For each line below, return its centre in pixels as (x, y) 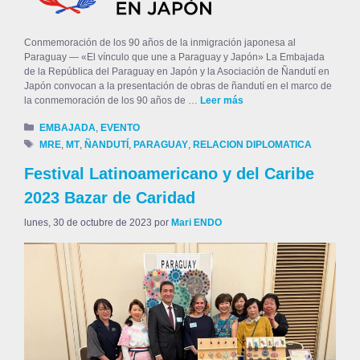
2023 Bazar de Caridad (110, 197)
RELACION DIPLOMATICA (253, 144)
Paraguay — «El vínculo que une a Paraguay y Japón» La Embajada (174, 57)
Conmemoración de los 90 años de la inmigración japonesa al (160, 43)
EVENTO (121, 127)
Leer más (222, 101)
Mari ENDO (196, 222)
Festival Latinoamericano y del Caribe (169, 173)
